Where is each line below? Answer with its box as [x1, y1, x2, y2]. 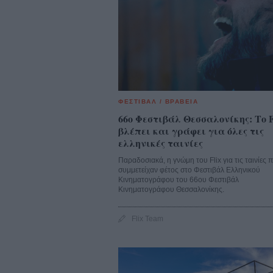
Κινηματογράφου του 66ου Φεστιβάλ [118, 175, 239, 185]
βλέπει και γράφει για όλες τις [118, 124, 264, 138]
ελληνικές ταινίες [118, 136, 203, 151]
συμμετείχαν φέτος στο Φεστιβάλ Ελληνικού [118, 166, 260, 175]
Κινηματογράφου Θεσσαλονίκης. [118, 185, 224, 194]
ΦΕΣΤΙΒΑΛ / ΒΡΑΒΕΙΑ [118, 98, 198, 105]
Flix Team [132, 214, 163, 224]
